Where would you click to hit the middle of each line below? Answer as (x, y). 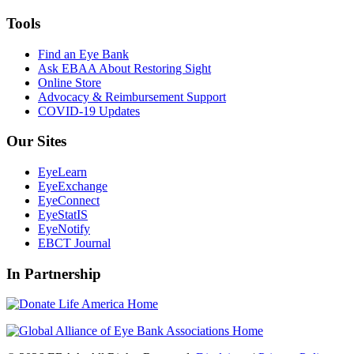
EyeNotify (64, 229)
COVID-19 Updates (89, 111)
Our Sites (36, 141)
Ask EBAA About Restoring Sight (124, 68)
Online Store (70, 82)
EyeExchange (73, 186)
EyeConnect (69, 200)
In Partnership (54, 273)
